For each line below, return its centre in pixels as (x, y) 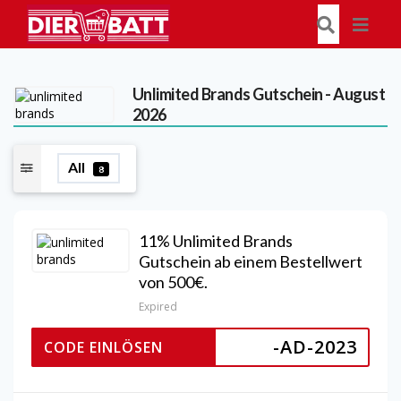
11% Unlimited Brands (216, 240)
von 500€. (173, 282)
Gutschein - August (318, 94)
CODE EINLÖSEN (103, 347)
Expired (158, 306)
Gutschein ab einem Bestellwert (251, 261)
